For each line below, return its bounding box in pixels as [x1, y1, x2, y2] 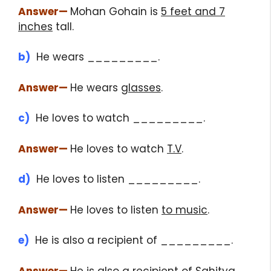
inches [18, 19, 53, 34]
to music [162, 202, 207, 217]
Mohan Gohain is [70, 4, 161, 19]
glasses [121, 80, 161, 95]
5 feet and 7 [161, 4, 225, 19]
